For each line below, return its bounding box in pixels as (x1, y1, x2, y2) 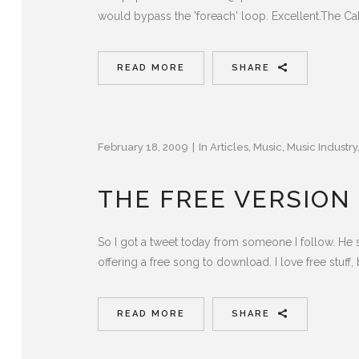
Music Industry (287, 140, 357, 153)
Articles (210, 140, 248, 153)
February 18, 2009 (98, 140, 188, 153)
